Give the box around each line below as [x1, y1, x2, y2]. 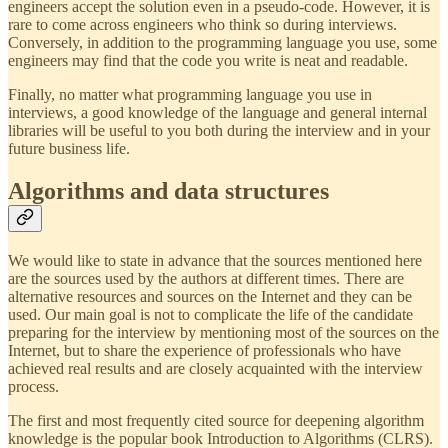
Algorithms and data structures [8, 177, 329, 204]
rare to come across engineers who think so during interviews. [8, 16, 397, 34]
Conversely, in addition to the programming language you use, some [8, 34, 437, 52]
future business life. [8, 140, 130, 158]
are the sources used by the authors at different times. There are [8, 269, 404, 287]
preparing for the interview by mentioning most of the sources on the [8, 323, 439, 341]
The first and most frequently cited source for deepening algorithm [8, 411, 424, 429]
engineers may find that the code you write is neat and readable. [8, 52, 408, 70]
